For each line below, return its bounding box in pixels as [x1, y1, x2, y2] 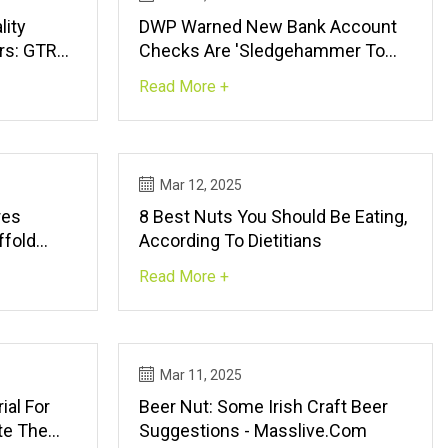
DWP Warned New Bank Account [139, 15, 398, 37]
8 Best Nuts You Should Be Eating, [139, 205, 408, 227]
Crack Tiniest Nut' [139, 63, 282, 85]
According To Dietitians [139, 229, 323, 251]
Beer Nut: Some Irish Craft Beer [139, 395, 389, 417]
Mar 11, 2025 [160, 366, 243, 383]
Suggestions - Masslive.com [244, 419, 368, 441]
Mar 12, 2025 [160, 176, 243, 193]
